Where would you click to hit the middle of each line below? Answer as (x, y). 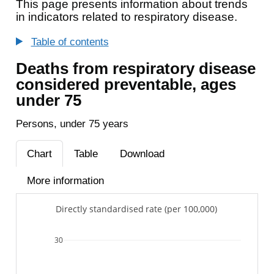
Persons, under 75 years (72, 124)
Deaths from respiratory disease (135, 68)
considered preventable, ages (126, 84)
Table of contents (70, 42)
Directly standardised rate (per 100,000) (136, 209)
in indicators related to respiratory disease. (126, 17)
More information (65, 180)
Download (142, 154)
